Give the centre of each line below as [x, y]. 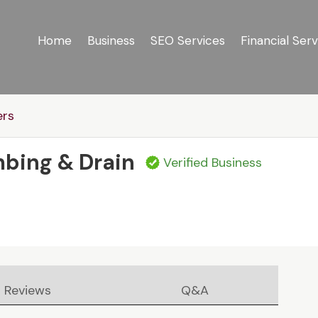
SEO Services [187, 40]
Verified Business [213, 163]
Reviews [28, 291]
